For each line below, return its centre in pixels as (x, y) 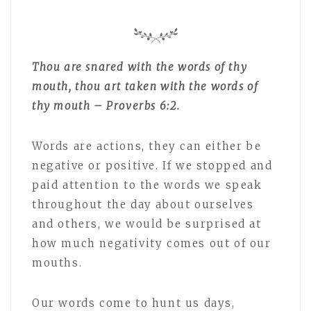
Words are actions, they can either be (147, 146)
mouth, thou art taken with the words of (145, 86)
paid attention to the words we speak (147, 185)
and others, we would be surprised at (147, 224)
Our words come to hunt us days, (134, 303)
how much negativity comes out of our (152, 243)
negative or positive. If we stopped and (152, 165)
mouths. (57, 262)
